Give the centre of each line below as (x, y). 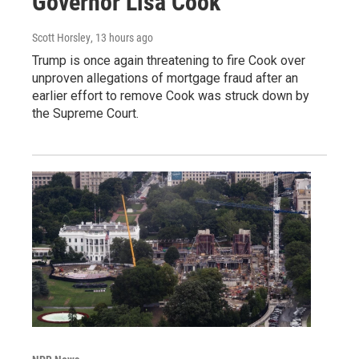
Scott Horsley (61, 38)
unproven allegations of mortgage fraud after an (165, 79)
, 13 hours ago (122, 38)
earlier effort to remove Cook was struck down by (171, 96)
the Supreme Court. (85, 114)
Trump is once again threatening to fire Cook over (169, 61)
